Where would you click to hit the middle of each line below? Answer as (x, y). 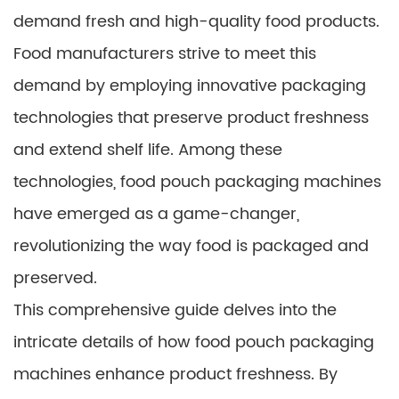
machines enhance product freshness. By (175, 375)
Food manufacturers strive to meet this (165, 54)
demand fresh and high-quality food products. (196, 22)
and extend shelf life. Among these (148, 150)
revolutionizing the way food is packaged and (191, 246)
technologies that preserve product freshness (191, 118)
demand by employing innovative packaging (190, 86)
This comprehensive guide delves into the (175, 310)
